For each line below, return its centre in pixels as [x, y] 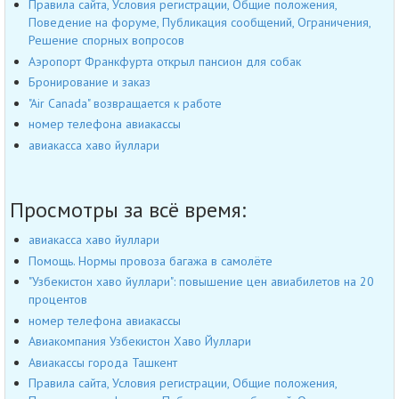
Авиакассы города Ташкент [103, 362]
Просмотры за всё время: [128, 210]
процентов [58, 300]
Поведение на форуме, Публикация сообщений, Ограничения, [199, 23]
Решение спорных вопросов [106, 41]
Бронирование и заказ [90, 82]
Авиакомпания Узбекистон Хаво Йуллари [140, 342]
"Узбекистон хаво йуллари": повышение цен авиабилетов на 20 [201, 282]
